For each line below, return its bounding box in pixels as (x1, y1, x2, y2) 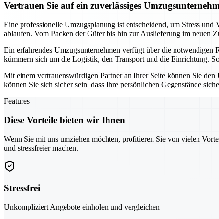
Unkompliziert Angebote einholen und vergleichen (4, 202, 160, 211)
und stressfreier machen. (4, 143, 78, 152)
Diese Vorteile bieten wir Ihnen (4, 114, 125, 125)
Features (4, 97, 30, 106)
